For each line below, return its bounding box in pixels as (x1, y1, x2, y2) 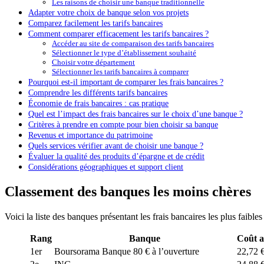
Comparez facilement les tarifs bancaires (28, 18, 163, 28)
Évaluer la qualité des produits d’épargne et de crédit (28, 151, 204, 161)
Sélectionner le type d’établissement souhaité (52, 48, 196, 58)
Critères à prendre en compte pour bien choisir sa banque (28, 120, 218, 130)
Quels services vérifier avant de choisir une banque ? (28, 141, 203, 151)
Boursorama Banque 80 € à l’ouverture (54, 246, 199, 256)
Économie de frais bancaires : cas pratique (28, 98, 169, 108)
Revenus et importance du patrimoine (28, 130, 153, 140)
